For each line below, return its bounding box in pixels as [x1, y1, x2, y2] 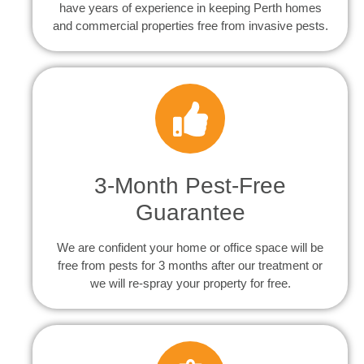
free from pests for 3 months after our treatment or [58, 258, 323, 273]
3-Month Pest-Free [94, 173, 286, 199]
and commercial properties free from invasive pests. [52, 19, 328, 33]
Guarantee [135, 200, 245, 226]
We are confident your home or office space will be [57, 240, 323, 255]
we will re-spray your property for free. [89, 276, 291, 291]
